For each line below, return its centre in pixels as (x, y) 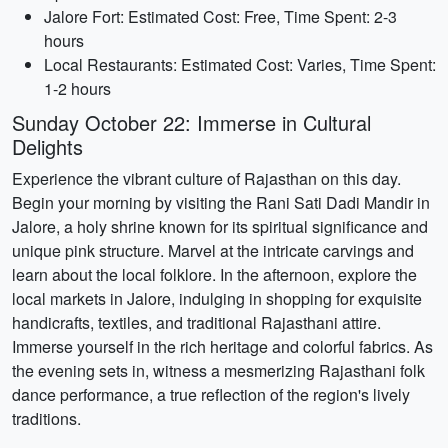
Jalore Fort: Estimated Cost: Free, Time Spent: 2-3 (220, 16)
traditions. (46, 418)
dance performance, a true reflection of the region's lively (211, 394)
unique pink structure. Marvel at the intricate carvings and (213, 250)
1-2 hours (77, 88)
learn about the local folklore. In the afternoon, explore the (214, 274)
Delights (47, 146)
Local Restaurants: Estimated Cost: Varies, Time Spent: (240, 64)
